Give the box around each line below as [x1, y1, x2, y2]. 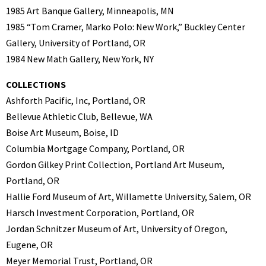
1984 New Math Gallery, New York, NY [6, 52, 154, 65]
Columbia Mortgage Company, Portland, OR [6, 142, 185, 154]
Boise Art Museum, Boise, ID [6, 126, 119, 138]
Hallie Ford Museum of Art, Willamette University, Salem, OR [6, 190, 251, 202]
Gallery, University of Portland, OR [6, 36, 145, 49]
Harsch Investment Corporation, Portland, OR [6, 206, 194, 218]
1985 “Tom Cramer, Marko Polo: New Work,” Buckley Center [6, 20, 245, 33]
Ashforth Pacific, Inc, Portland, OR [6, 94, 145, 106]
